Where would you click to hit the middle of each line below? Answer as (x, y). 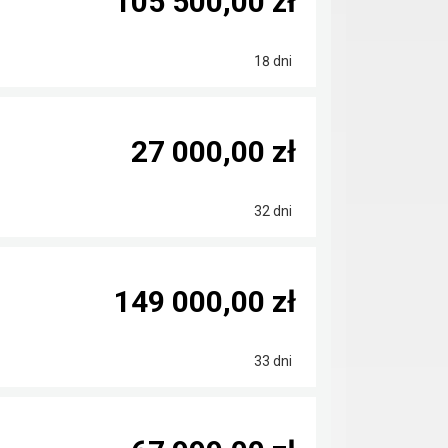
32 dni (271, 211)
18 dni (271, 61)
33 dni (271, 361)
